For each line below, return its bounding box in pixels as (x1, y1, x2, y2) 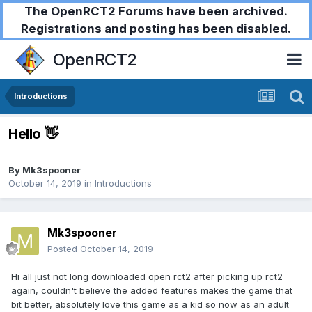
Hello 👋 (8, 125, 58, 143)
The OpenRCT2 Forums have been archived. (24, 4, 288, 18)
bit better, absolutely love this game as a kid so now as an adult (11, 299, 289, 311)
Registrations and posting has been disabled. (21, 22, 291, 36)
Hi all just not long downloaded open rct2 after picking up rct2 (11, 271, 283, 283)
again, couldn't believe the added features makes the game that (11, 285, 292, 297)
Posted (47, 243, 80, 255)
